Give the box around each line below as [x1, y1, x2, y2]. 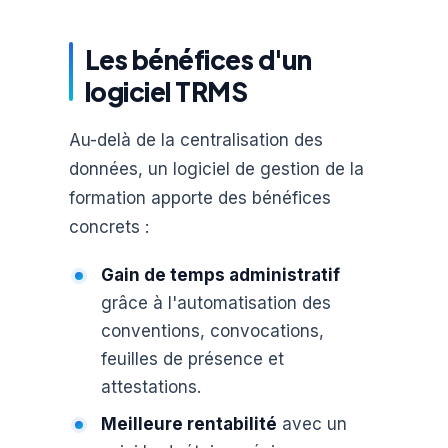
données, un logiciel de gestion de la [68, 159, 364, 180]
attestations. [100, 376, 201, 397]
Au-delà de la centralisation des [68, 130, 323, 151]
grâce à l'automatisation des [100, 292, 331, 313]
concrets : [68, 217, 149, 238]
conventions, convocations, [100, 320, 324, 341]
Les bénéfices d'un [84, 42, 312, 76]
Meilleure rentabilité [100, 414, 277, 435]
